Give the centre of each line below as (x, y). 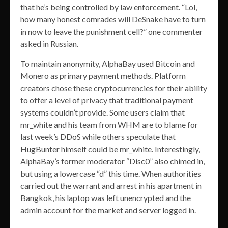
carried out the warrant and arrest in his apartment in (111, 186)
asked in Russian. (49, 44)
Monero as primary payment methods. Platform (103, 76)
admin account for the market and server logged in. (108, 210)
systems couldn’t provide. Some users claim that (103, 112)
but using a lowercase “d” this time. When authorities (111, 174)
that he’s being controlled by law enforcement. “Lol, (109, 7)
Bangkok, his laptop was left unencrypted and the (106, 198)
